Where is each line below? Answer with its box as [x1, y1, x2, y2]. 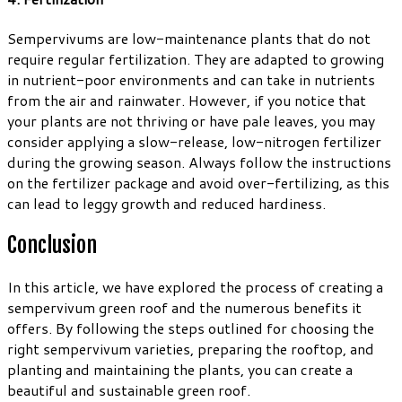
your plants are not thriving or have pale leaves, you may [7, 110, 375, 132]
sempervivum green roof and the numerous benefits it [7, 297, 362, 319]
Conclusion [7, 232, 97, 259]
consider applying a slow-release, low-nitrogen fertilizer [7, 131, 381, 153]
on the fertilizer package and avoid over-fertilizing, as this [7, 172, 389, 194]
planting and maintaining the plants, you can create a [7, 359, 353, 380]
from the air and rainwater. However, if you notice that [7, 90, 366, 111]
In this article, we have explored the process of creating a [7, 276, 383, 298]
